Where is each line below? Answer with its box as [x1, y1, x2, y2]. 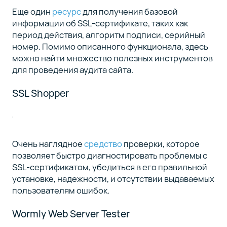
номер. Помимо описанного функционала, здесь [12, 40, 208, 52]
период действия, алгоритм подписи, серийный [12, 28, 205, 41]
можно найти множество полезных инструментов [12, 52, 213, 64]
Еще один [12, 5, 52, 17]
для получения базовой [81, 5, 178, 17]
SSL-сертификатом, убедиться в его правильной [12, 161, 207, 173]
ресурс [52, 5, 81, 17]
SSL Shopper [12, 86, 69, 100]
